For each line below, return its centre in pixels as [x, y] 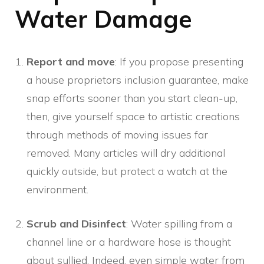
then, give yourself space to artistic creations [133, 117]
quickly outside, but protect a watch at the [127, 171]
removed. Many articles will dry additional [126, 153]
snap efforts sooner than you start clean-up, [132, 98]
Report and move [71, 62]
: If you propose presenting [179, 62]
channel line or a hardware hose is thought [129, 242]
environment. [57, 190]
